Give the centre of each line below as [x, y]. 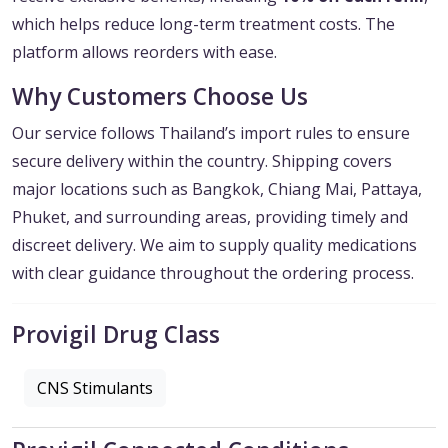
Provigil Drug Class [116, 335]
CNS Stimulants [95, 388]
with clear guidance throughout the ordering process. [213, 273]
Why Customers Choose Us [160, 97]
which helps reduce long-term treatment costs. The [203, 24]
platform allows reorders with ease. [144, 52]
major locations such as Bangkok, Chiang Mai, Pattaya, [217, 189]
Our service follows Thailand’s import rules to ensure [211, 133]
